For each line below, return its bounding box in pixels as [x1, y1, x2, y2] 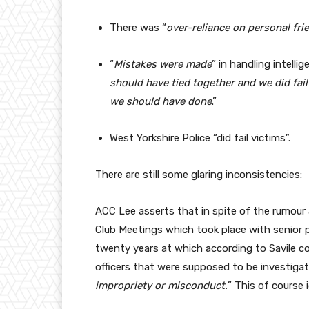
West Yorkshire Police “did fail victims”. [110, 132, 290, 145]
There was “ [110, 21, 166, 34]
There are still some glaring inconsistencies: [95, 168, 302, 181]
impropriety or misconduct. [95, 279, 228, 292]
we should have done [110, 95, 212, 108]
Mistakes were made [114, 58, 212, 71]
